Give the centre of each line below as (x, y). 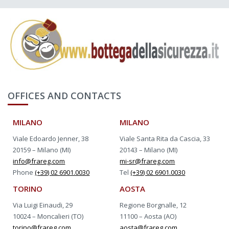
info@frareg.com (39, 161)
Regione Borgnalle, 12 (153, 205)
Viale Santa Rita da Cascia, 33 (165, 139)
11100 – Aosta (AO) (148, 216)
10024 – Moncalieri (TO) (48, 216)
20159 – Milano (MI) (42, 150)
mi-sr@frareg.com (147, 161)
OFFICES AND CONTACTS (64, 96)
